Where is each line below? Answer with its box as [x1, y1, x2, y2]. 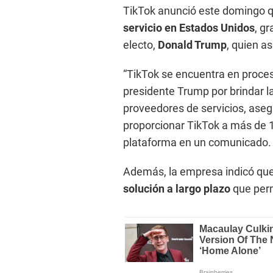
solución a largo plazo [123, 182, 230, 196]
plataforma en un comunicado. [123, 136, 271, 149]
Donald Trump [158, 38, 227, 52]
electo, [123, 38, 158, 52]
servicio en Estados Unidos [123, 21, 255, 35]
